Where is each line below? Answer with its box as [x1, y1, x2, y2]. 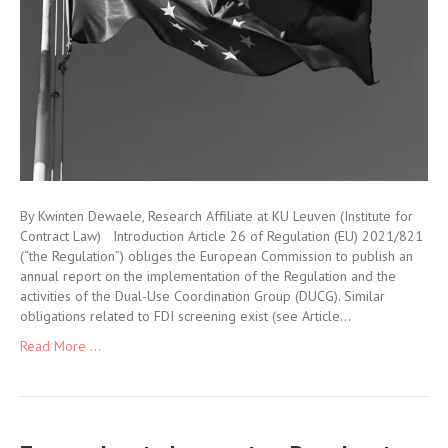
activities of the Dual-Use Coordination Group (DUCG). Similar [20, 286, 385, 305]
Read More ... [20, 336, 101, 355]
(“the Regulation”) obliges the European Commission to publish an [20, 246, 413, 265]
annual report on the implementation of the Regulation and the [20, 266, 396, 285]
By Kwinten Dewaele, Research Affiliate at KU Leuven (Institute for [20, 206, 413, 225]
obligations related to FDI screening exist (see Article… [20, 306, 351, 325]
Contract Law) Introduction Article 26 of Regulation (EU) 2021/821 [20, 226, 423, 245]
